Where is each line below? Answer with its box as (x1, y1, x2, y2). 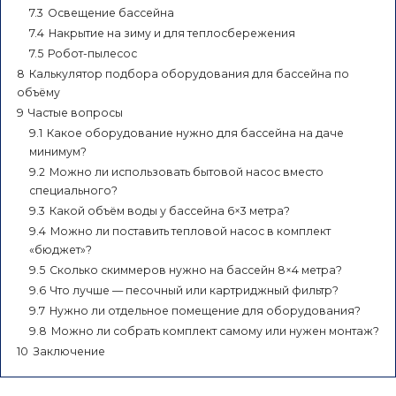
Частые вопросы (28, 105, 123, 119)
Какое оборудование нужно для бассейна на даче (47, 126, 344, 140)
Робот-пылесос (48, 46, 137, 60)
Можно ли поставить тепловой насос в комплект (50, 224, 331, 238)
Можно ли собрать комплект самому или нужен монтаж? (51, 324, 379, 338)
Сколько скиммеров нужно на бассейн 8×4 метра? (49, 263, 342, 277)
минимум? (29, 144, 87, 158)
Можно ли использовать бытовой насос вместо (49, 164, 324, 179)
